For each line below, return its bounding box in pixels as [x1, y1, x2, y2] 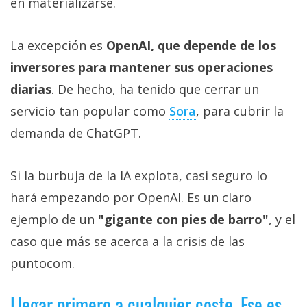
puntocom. [10, 255, 75, 272]
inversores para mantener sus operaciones [10, 59, 273, 76]
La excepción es [10, 37, 106, 54]
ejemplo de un [10, 211, 98, 228]
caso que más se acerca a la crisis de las [10, 233, 245, 250]
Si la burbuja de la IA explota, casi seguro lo [10, 167, 267, 184]
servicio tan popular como [10, 103, 169, 120]
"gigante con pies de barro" [98, 211, 269, 228]
